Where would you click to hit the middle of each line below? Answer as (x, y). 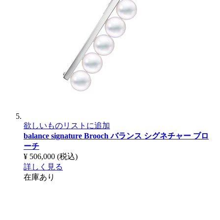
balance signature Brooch (67, 136)
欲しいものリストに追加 (67, 125)
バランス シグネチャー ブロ (160, 136)
